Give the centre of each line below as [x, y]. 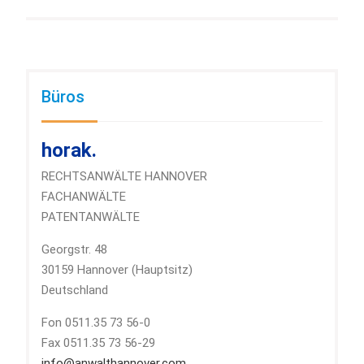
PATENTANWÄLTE [90, 217]
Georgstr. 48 [74, 250]
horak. [69, 151]
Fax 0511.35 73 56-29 [98, 343]
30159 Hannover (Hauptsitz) [117, 270]
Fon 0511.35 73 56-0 [95, 323]
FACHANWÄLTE [83, 197]
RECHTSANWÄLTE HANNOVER [124, 177]
